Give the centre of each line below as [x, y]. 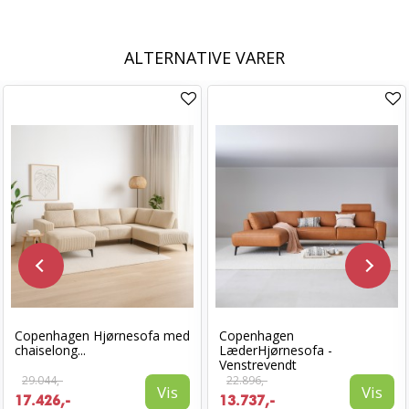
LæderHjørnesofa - [276, 350]
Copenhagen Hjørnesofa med [102, 336]
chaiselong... [50, 350]
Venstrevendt [258, 365]
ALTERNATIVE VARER [204, 58]
